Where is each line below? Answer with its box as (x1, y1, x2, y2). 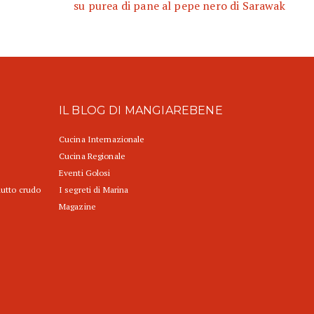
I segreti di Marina (59, 184, 129, 196)
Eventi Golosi (59, 168, 111, 179)
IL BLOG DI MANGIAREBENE (59, 104, 223, 118)
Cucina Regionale (59, 151, 125, 162)
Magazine (59, 201, 96, 212)
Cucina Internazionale (59, 134, 145, 145)
